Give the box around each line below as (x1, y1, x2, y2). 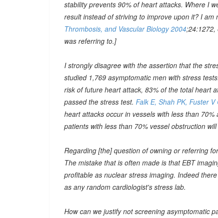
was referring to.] (64, 36, 116, 46)
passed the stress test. (64, 97, 136, 107)
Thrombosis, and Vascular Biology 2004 (64, 24, 186, 34)
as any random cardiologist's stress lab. (64, 182, 186, 192)
